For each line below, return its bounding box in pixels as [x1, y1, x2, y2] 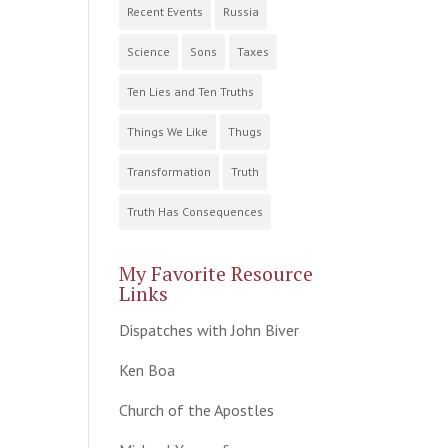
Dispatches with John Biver [119, 320, 300, 341]
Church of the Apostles [119, 400, 275, 421]
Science [127, 44, 171, 60]
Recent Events [127, 4, 204, 20]
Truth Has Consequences [127, 204, 264, 220]
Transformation [127, 164, 212, 180]
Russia [223, 4, 260, 20]
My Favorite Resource [119, 260, 314, 288]
